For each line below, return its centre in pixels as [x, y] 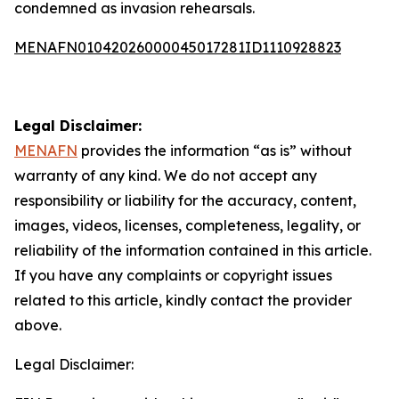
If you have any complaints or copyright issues [173, 275]
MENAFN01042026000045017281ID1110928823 [178, 47]
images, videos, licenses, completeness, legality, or [187, 225]
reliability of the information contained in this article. [193, 250]
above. [38, 325]
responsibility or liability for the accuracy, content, [185, 200]
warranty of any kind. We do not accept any [166, 175]
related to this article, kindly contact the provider [183, 300]
